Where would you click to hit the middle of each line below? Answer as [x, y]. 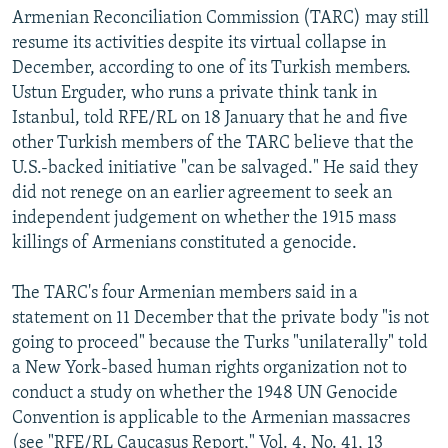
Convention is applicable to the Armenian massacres [211, 418]
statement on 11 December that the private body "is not [220, 318]
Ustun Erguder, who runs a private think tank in [194, 93]
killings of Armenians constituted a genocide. [184, 243]
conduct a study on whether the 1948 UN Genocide [205, 393]
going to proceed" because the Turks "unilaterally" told [220, 343]
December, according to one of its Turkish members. [211, 68]
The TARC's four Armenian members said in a [185, 293]
